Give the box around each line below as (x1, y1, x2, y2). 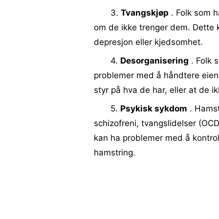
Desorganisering (120, 56, 189, 66)
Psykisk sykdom (120, 104, 187, 113)
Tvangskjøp (121, 8, 169, 18)
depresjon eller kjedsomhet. (94, 37, 203, 47)
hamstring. (94, 148, 135, 157)
